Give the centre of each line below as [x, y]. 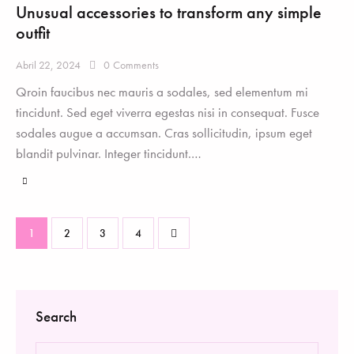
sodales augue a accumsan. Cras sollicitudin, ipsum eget [164, 132]
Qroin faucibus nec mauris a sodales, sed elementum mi [162, 91]
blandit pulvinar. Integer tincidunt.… [109, 153]
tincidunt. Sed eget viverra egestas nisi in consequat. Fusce [168, 112]
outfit [33, 32]
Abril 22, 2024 [48, 64]
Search [56, 316]
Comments [136, 64]
